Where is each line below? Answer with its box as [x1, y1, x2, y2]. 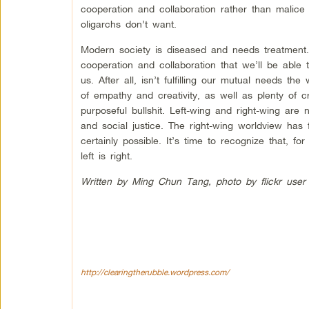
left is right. [80, 150, 132, 161]
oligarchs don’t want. [80, 18, 177, 30]
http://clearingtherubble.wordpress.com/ [80, 267, 229, 277]
